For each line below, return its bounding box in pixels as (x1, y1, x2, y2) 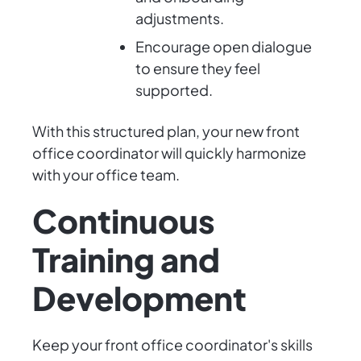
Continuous (32, 200, 215, 242)
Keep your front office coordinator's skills (32, 335, 313, 355)
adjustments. (135, 9, 224, 28)
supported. (135, 81, 213, 100)
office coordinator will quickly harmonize (32, 143, 306, 163)
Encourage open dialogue (135, 37, 312, 56)
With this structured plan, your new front (32, 122, 300, 141)
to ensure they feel (135, 59, 260, 78)
